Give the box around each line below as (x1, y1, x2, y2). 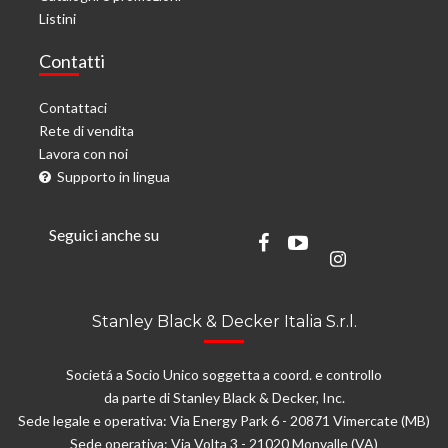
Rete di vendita (39, 122, 134, 140)
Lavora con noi (39, 145, 128, 163)
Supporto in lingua (51, 168, 170, 186)
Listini (39, 10, 76, 28)
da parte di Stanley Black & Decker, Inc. (103, 389, 345, 407)
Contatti (39, 50, 105, 73)
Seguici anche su (49, 225, 159, 245)
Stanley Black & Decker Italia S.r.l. (91, 312, 357, 332)
